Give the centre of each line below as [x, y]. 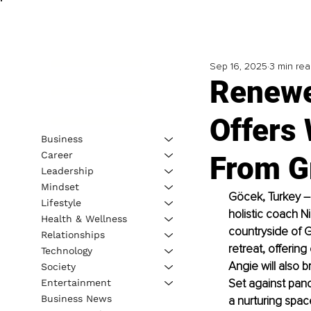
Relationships [73, 234]
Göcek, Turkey [266, 197]
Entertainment [76, 282]
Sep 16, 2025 [238, 67]
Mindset [60, 186]
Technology [66, 250]
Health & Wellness [84, 218]
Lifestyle [61, 202]
